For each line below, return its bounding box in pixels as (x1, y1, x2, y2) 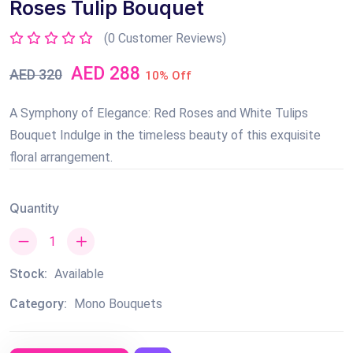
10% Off (145, 68, 191, 83)
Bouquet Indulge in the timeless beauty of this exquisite (9, 127, 321, 143)
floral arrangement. (9, 149, 113, 165)
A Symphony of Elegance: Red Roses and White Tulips (9, 105, 308, 121)
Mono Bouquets (74, 295, 162, 311)
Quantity (9, 199, 59, 216)
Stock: (9, 266, 50, 281)
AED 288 (71, 62, 140, 84)
